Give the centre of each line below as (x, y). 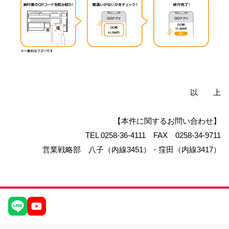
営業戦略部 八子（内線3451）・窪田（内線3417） (132, 150)
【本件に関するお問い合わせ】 (167, 121)
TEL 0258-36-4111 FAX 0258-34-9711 (150, 135)
